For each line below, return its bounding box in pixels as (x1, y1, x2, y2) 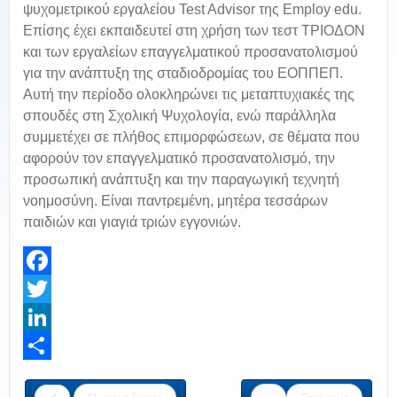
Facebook (23, 282, 79, 296)
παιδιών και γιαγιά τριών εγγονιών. (23, 214, 241, 230)
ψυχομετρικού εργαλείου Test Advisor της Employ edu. (23, 2, 362, 17)
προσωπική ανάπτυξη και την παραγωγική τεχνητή (23, 172, 339, 187)
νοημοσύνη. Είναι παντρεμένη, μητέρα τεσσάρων (23, 193, 328, 208)
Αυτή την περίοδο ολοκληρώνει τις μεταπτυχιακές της (23, 87, 354, 102)
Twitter (23, 310, 60, 324)
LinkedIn (23, 339, 71, 353)
